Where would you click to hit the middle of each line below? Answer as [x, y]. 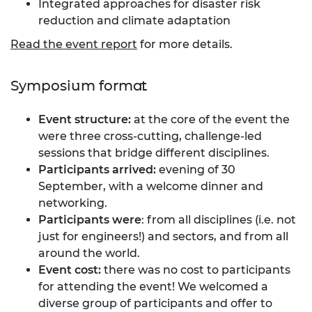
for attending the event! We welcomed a [153, 286]
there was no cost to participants [196, 270]
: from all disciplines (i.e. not [219, 219]
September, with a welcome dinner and [151, 186]
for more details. [185, 44]
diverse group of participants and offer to [155, 303]
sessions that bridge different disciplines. [155, 153]
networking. [73, 203]
